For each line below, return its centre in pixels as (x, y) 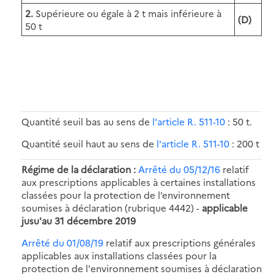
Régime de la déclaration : (79, 169)
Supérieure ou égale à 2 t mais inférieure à (127, 13)
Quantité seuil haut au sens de (89, 143)
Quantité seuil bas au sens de (87, 121)
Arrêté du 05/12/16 (179, 169)
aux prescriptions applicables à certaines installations (139, 182)
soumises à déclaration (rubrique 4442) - (112, 207)
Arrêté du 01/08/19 (64, 242)
